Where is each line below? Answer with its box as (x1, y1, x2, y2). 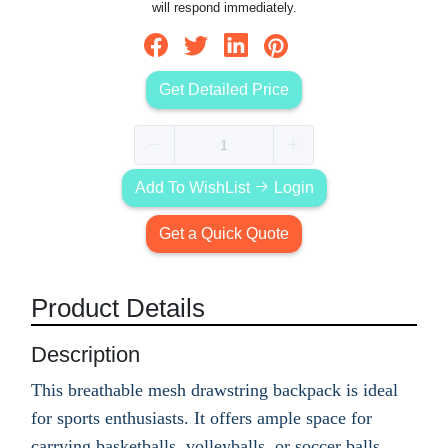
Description (31, 341, 140, 367)
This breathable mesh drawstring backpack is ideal (31, 379, 398, 400)
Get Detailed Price (159, 80, 289, 98)
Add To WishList (134, 178, 254, 196)
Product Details (31, 292, 205, 323)
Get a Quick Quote (159, 224, 289, 242)
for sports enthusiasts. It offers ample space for (31, 407, 372, 428)
